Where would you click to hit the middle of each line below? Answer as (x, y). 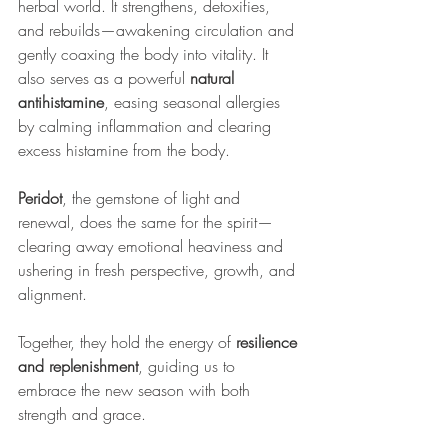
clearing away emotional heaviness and (153, 246)
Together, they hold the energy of (127, 342)
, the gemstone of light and (153, 198)
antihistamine (61, 102)
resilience (269, 342)
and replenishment (78, 366)
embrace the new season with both (136, 390)
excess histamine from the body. (126, 150)
